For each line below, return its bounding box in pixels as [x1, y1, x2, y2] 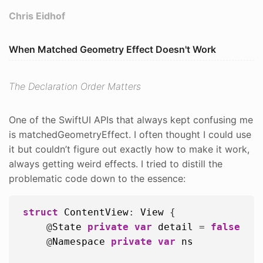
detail [158, 221, 193, 232]
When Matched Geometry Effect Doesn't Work [9, 43, 216, 55]
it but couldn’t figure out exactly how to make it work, [9, 143, 249, 155]
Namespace [52, 235, 105, 247]
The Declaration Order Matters [9, 80, 141, 92]
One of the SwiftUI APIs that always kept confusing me [9, 113, 253, 126]
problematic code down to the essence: [9, 172, 186, 184]
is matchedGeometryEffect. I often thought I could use [9, 128, 251, 140]
